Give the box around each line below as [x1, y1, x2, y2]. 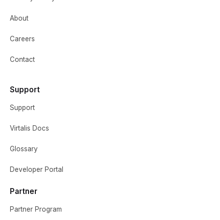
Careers [10, 34, 35, 43]
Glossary [10, 144, 38, 153]
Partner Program [10, 205, 62, 213]
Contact [10, 55, 35, 63]
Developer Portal [10, 165, 63, 173]
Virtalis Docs [10, 124, 49, 132]
